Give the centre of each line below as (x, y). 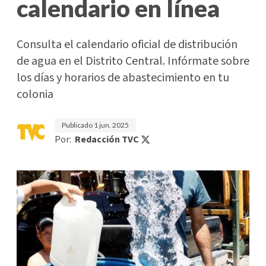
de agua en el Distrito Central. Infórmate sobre (133, 61)
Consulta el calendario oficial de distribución (127, 45)
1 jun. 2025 (111, 125)
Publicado (78, 125)
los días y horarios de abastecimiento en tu (123, 78)
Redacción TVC (107, 140)
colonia (35, 94)
